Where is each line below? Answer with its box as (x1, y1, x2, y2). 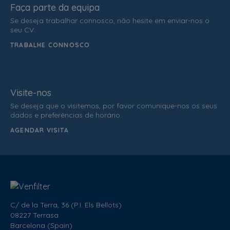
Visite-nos (10, 86, 51, 99)
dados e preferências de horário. (10, 110, 122, 120)
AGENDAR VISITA (10, 126, 69, 134)
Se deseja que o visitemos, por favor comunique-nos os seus (10, 101, 217, 110)
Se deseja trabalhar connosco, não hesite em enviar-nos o (10, 15, 209, 25)
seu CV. (10, 25, 35, 34)
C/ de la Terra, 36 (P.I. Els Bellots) (10, 200, 122, 209)
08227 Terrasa (10, 210, 59, 220)
